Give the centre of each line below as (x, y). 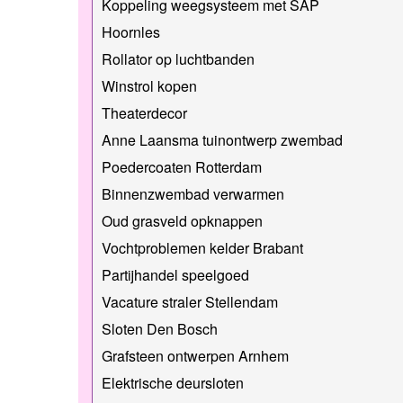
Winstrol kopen (149, 85)
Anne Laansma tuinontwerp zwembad (222, 139)
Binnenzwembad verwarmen (193, 193)
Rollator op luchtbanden (178, 58)
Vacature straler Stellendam (190, 301)
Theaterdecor (144, 112)
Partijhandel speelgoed (175, 274)
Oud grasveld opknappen (182, 220)
